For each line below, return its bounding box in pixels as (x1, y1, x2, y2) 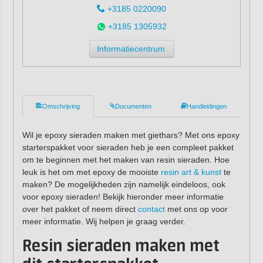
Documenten (115, 102, 152, 110)
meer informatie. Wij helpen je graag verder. (22, 216, 186, 226)
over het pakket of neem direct (22, 204, 138, 214)
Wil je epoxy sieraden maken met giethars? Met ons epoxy (22, 130, 240, 140)
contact (137, 204, 165, 214)
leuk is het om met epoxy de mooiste (22, 167, 161, 177)
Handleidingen (187, 102, 227, 110)
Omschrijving (42, 102, 80, 110)
